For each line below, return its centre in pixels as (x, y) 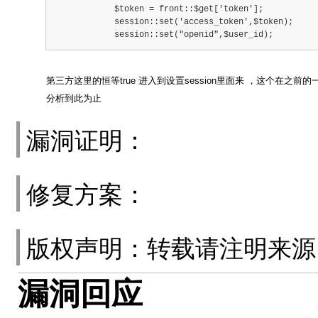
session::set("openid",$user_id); (164, 35)
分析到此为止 (74, 99)
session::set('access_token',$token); (174, 22)
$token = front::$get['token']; (159, 10)
